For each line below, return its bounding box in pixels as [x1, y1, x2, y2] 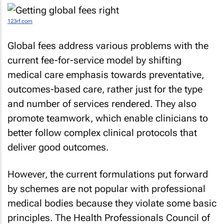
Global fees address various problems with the [7, 39, 208, 51]
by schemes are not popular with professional [7, 183, 205, 194]
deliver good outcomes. [7, 141, 108, 153]
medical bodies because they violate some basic [7, 197, 216, 209]
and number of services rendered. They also [7, 97, 196, 109]
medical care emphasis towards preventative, [7, 68, 204, 80]
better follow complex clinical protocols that [7, 126, 197, 138]
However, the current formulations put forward [7, 168, 208, 180]
